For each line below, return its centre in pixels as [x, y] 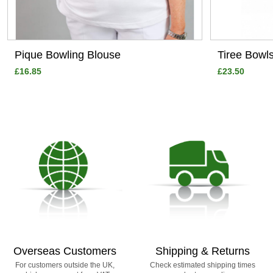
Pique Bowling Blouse [68, 55]
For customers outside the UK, [65, 265]
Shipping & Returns [203, 251]
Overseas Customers [65, 251]
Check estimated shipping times [203, 265]
